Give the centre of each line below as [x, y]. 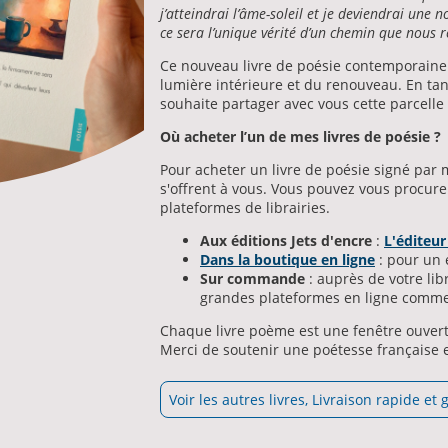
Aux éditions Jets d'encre [286, 240]
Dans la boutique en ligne [287, 259]
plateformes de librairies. [245, 207]
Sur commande [252, 278]
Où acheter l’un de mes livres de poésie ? [300, 136]
